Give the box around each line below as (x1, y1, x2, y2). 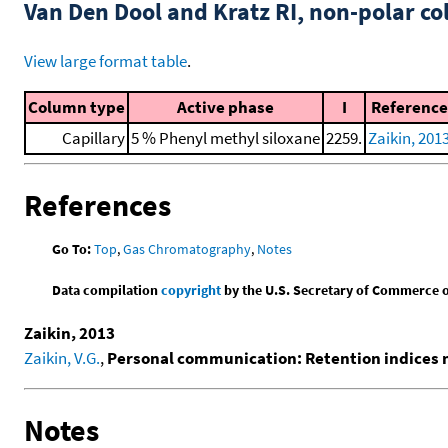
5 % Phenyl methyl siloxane (131, 126, 320, 149)
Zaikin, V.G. (24, 347, 100, 370)
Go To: (52, 240, 92, 259)
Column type (28, 95, 125, 118)
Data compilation (52, 281, 162, 300)
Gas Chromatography (123, 240, 252, 259)
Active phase (177, 95, 274, 118)
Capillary (62, 126, 125, 149)
